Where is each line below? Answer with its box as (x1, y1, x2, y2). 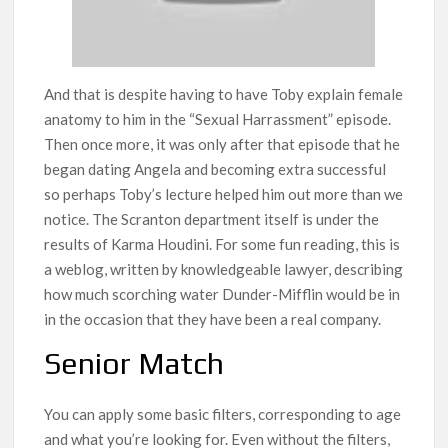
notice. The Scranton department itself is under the (44, 209, 380, 228)
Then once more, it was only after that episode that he (44, 134, 401, 153)
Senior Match (44, 345, 225, 381)
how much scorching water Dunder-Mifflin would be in (44, 284, 401, 303)
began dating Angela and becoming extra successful (44, 159, 387, 178)
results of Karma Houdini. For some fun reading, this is (44, 234, 401, 253)
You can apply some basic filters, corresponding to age (44, 405, 402, 424)
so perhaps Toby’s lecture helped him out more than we (44, 184, 404, 203)
